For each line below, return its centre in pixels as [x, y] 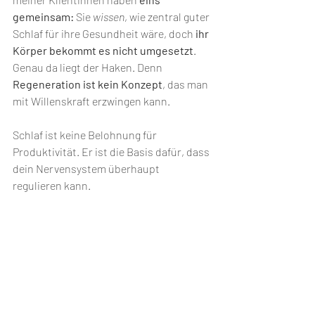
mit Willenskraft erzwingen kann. [91, 101]
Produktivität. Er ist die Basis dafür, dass [112, 152]
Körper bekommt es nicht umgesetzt [103, 50]
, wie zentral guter [168, 17]
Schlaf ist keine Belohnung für [86, 135]
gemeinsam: [43, 17]
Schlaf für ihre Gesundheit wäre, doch [104, 33]
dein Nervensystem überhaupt [87, 168]
